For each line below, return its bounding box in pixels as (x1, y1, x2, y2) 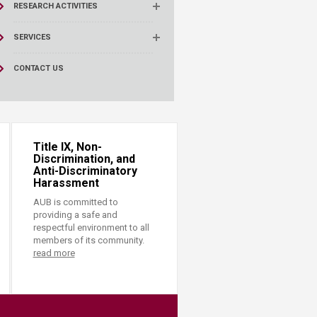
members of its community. (33, 235, 144, 246)
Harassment (33, 176, 99, 190)
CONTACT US (13, 64, 64, 73)
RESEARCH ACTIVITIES (13, 1, 98, 11)
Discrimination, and (33, 152, 135, 166)
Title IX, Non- (33, 140, 102, 154)
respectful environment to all (33, 222, 149, 233)
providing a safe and (33, 209, 117, 220)
